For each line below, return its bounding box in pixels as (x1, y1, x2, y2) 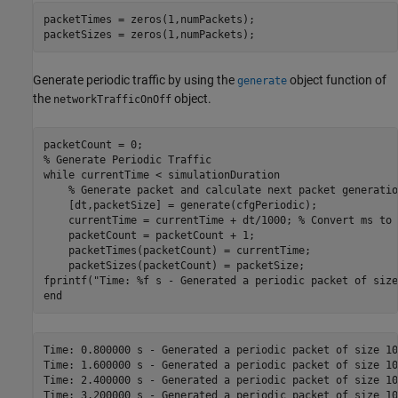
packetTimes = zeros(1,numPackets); (43, 12, 255, 26)
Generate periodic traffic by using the (33, 73, 237, 87)
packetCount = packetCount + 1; (43, 228, 255, 242)
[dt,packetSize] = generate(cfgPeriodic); (43, 198, 317, 211)
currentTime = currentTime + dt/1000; (43, 213, 298, 227)
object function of (287, 73, 386, 87)
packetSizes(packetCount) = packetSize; (43, 259, 305, 272)
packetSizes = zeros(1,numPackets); (43, 28, 255, 41)
